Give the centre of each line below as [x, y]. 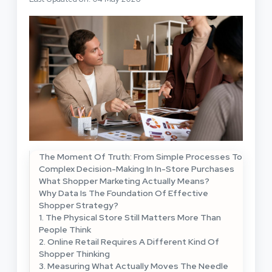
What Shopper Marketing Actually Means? [126, 181]
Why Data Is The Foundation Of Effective [124, 193]
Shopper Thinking [76, 254]
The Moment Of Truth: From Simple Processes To [141, 157]
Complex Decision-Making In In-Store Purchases [137, 169]
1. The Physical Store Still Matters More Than [130, 218]
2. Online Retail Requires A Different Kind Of [129, 242]
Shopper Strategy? [80, 206]
